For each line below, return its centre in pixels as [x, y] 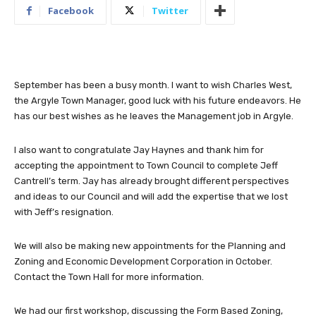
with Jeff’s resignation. [64, 212]
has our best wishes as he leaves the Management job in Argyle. [154, 116]
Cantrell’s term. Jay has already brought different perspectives [152, 181]
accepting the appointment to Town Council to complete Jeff [146, 166]
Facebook [71, 11]
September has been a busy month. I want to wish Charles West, [153, 85]
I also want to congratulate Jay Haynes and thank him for [139, 150]
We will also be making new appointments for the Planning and [150, 246]
